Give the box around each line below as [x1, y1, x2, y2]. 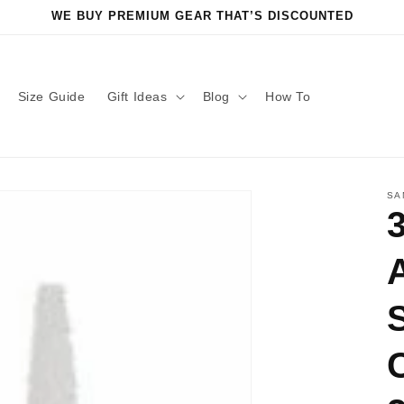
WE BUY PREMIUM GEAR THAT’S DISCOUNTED [50, 9, 353, 23]
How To [264, 88, 311, 104]
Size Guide [17, 88, 86, 104]
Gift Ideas [106, 88, 168, 104]
